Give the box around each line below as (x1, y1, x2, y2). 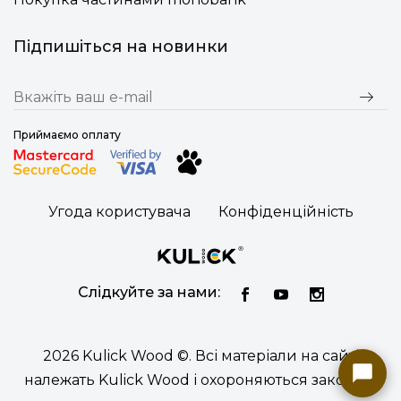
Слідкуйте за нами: (77, 284, 220, 301)
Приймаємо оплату (13, 128, 121, 141)
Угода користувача (47, 203, 191, 220)
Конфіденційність (218, 203, 354, 220)
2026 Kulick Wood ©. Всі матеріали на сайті (42, 347, 359, 364)
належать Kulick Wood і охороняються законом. (23, 371, 378, 388)
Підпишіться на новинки (13, 37, 228, 56)
